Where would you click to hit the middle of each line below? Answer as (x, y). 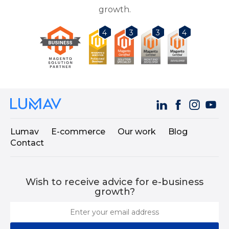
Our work (137, 132)
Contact (27, 143)
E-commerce (78, 132)
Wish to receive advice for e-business (114, 182)
